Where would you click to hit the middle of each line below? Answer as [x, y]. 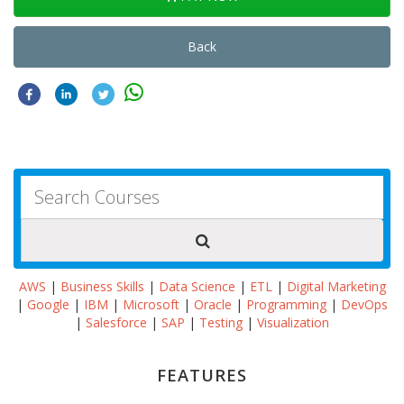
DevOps [364, 305]
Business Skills [102, 287]
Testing [221, 323]
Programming [286, 305]
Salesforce [116, 323]
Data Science [197, 287]
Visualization [293, 323]
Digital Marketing [336, 287]
